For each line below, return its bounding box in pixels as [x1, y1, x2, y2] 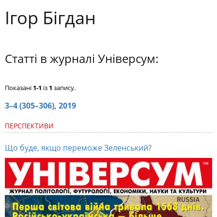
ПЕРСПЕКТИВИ [5, 121, 54, 130]
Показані [5, 83, 33, 92]
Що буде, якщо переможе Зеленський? [5, 142, 152, 153]
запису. [52, 83, 76, 92]
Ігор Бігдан [5, 5, 96, 30]
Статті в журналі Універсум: [5, 50, 158, 66]
